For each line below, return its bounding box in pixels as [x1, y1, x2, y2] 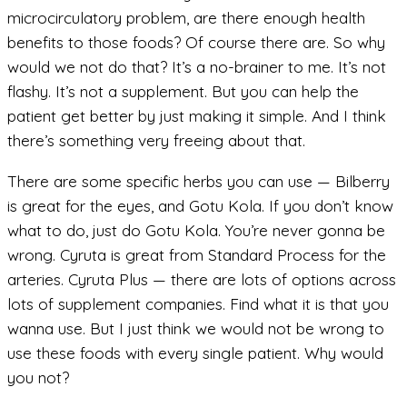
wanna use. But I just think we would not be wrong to [7, 318, 384, 338]
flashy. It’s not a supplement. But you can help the [7, 82, 359, 102]
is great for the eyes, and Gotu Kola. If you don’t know [7, 195, 393, 215]
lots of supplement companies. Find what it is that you [7, 293, 389, 313]
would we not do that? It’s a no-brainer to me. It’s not [7, 57, 386, 77]
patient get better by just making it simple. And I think [7, 106, 386, 126]
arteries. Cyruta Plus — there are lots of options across [7, 269, 396, 289]
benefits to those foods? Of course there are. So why [7, 33, 385, 53]
